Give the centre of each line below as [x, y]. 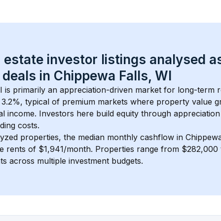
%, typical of [37, 102]
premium [79, 102]
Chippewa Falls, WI [113, 76]
